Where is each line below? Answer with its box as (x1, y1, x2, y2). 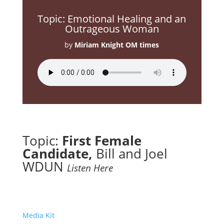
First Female (61, 131, 141, 149)
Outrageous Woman (64, 22, 159, 35)
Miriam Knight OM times (74, 40, 159, 49)
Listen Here (66, 161, 113, 174)
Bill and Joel (95, 144, 167, 162)
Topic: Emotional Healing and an (37, 12, 186, 25)
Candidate (22, 144, 88, 162)
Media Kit (22, 210, 54, 220)
